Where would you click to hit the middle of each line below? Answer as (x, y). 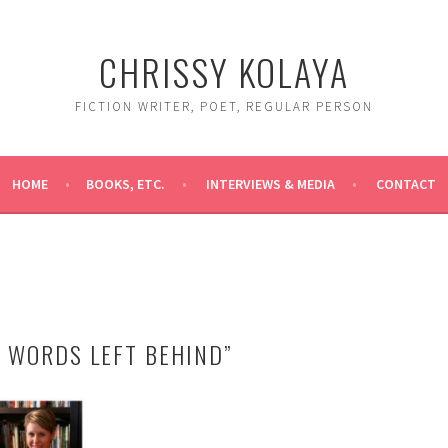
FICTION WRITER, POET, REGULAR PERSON (224, 106)
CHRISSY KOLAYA (224, 71)
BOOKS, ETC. (125, 184)
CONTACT (406, 184)
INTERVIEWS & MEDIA (270, 184)
